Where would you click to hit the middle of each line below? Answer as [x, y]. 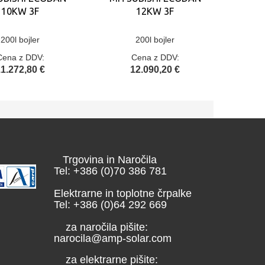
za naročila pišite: [101, 227]
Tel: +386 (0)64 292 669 [112, 205]
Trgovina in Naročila [105, 160]
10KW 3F [20, 11]
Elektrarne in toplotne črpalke [123, 193]
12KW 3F [155, 11]
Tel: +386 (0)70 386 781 [116, 171]
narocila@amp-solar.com [113, 238]
